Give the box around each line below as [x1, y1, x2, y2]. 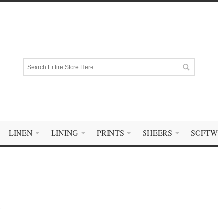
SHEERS [143, 127, 172, 138]
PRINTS [97, 127, 124, 138]
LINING [51, 127, 78, 138]
